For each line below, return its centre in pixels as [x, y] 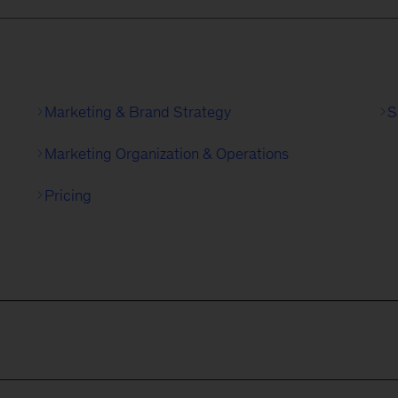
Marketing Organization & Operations [166, 153]
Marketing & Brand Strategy [137, 111]
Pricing [68, 195]
